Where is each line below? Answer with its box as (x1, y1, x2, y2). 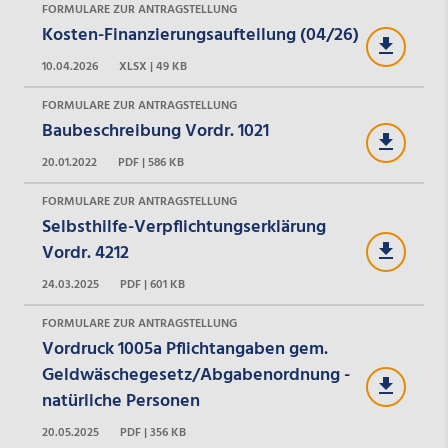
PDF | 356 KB (119, 422, 186, 443)
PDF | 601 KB (119, 274, 185, 295)
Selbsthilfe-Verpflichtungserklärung (41, 212, 326, 242)
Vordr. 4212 (41, 238, 129, 268)
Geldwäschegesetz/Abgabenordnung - (41, 360, 350, 390)
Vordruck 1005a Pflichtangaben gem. (41, 334, 328, 364)
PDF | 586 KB (117, 152, 184, 173)
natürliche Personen (41, 386, 200, 416)
